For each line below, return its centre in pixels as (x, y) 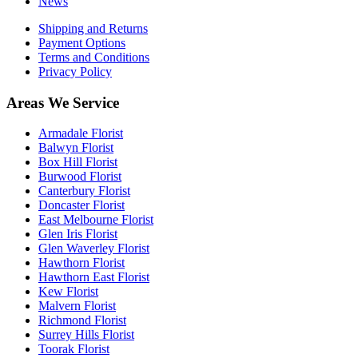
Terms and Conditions (94, 57)
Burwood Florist (80, 177)
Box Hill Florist (78, 162)
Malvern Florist (77, 306)
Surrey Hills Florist (86, 335)
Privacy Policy (75, 71)
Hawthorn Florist (82, 263)
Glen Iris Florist (78, 234)
